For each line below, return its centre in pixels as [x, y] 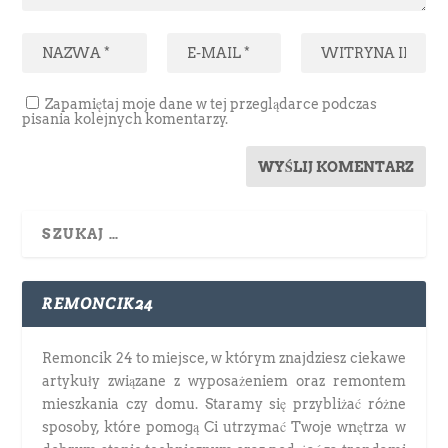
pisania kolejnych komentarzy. [125, 118]
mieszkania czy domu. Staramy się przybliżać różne [224, 403]
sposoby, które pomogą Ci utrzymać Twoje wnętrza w [224, 426]
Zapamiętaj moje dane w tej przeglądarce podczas [211, 103]
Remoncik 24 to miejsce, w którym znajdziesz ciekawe [224, 357]
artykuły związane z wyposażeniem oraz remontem [224, 380]
